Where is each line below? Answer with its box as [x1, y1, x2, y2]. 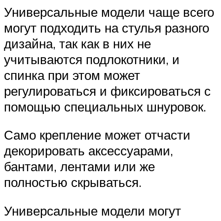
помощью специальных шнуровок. [4, 98, 206, 114]
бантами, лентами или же [4, 158, 155, 175]
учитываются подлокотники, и [4, 51, 180, 67]
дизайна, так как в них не [4, 35, 151, 51]
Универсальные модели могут [4, 202, 181, 219]
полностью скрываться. [4, 174, 142, 190]
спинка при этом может [4, 67, 140, 83]
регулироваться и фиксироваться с [4, 82, 211, 99]
